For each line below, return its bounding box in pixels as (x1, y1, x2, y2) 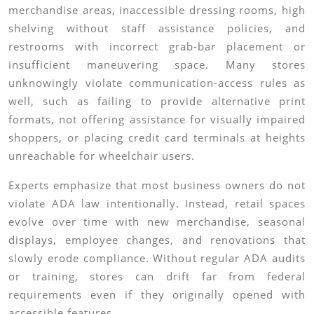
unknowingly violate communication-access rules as (8, 76, 306, 90)
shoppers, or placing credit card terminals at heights (8, 130, 306, 144)
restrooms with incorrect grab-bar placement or (8, 39, 306, 53)
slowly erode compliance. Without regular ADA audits (8, 251, 306, 265)
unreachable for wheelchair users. (8, 149, 195, 163)
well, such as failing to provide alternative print (8, 94, 306, 108)
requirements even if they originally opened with (8, 287, 306, 301)
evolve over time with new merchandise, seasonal (8, 214, 306, 228)
